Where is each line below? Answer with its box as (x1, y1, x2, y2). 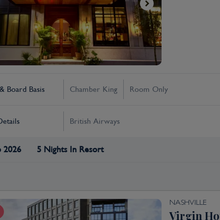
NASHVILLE (169, 199, 207, 207)
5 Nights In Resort (37, 144, 104, 154)
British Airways (70, 116, 120, 126)
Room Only (130, 84, 168, 94)
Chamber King (70, 84, 117, 94)
